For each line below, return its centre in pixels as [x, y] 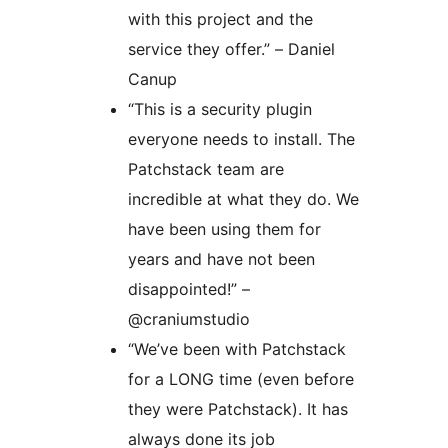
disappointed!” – [189, 289]
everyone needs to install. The [241, 139]
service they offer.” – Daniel [231, 49]
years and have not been [221, 259]
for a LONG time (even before [241, 379]
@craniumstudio [189, 319]
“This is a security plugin [220, 109]
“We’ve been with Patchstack [237, 349]
